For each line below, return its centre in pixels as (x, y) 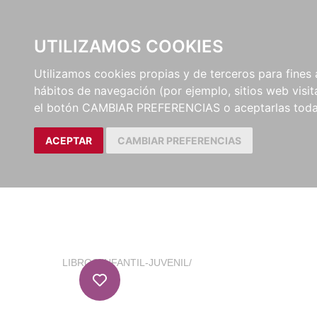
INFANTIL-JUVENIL (145, 263)
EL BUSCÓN (178, 22)
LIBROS (80, 263)
